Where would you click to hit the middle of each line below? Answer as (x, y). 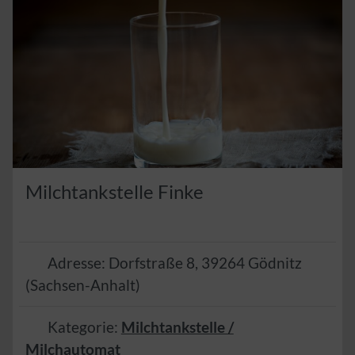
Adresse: (78, 263)
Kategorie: (84, 327)
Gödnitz (275, 263)
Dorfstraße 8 (151, 263)
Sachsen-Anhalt (83, 285)
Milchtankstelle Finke (115, 192)
